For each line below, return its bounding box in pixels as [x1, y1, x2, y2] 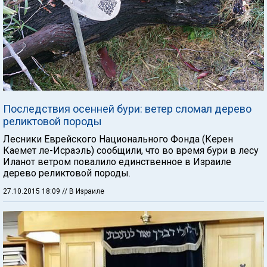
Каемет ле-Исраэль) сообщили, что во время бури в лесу [3, 145, 259, 156]
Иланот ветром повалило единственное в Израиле [3, 156, 231, 167]
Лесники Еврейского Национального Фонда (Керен [3, 133, 233, 145]
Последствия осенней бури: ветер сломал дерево [3, 103, 252, 115]
